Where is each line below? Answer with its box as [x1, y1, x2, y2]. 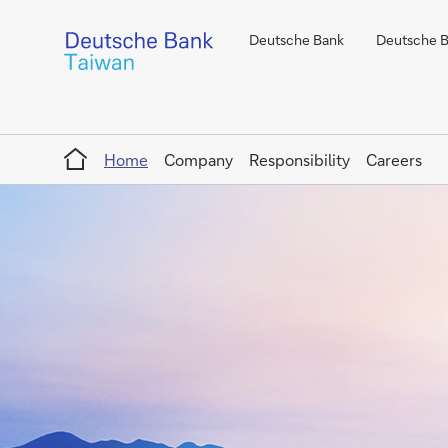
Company [164, 149, 233, 170]
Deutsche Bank [249, 30, 345, 49]
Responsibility [249, 149, 350, 170]
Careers [366, 149, 422, 170]
